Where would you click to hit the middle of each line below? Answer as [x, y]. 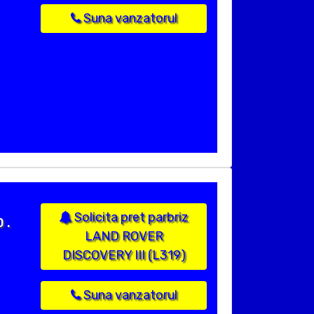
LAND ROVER [124, 237]
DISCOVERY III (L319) [124, 255]
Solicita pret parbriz [130, 218]
